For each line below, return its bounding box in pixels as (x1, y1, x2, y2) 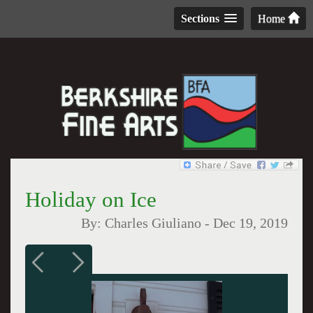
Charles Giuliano (105, 216, 202, 231)
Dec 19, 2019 (213, 216, 289, 231)
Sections (181, 13, 219, 24)
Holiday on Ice (24, 187, 156, 212)
